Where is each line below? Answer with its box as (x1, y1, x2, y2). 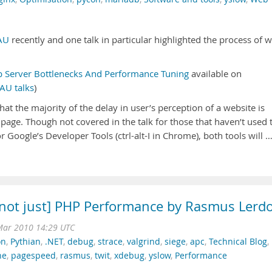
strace (98, 236, 123, 247)
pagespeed (11, 250, 56, 261)
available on (189, 68, 242, 80)
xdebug (114, 250, 144, 261)
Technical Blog (209, 236, 267, 247)
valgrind (127, 236, 160, 247)
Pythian (10, 236, 41, 247)
